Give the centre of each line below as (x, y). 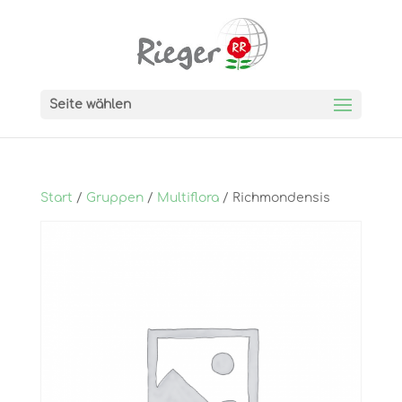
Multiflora (188, 198)
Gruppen (114, 198)
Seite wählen (90, 105)
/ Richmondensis (274, 198)
